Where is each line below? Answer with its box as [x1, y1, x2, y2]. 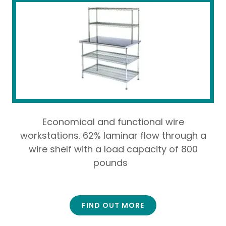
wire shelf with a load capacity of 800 [28, 143, 198, 155]
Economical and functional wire [42, 116, 184, 128]
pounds [93, 156, 133, 169]
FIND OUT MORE [82, 200, 144, 210]
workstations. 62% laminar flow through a [20, 129, 206, 142]
